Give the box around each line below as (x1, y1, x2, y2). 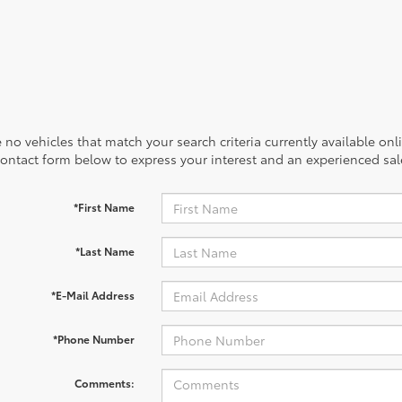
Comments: (74, 375, 135, 390)
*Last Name (74, 243, 135, 258)
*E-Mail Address (50, 287, 135, 302)
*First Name (73, 199, 135, 214)
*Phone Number (52, 331, 135, 346)
